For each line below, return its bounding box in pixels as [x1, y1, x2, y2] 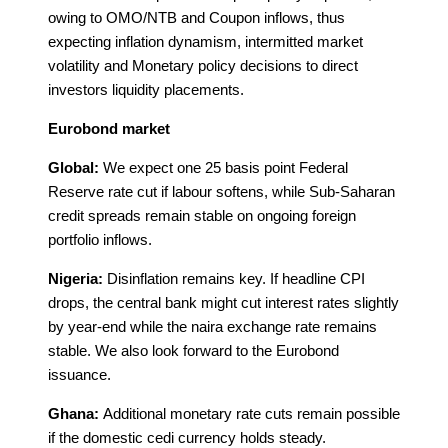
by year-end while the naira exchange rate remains [48, 317, 377, 335]
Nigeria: [48, 269, 103, 287]
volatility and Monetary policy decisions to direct [48, 56, 358, 74]
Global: [48, 158, 99, 176]
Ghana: [48, 404, 99, 422]
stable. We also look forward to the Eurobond [48, 341, 339, 359]
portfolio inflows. [48, 230, 152, 248]
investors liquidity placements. [48, 80, 244, 98]
